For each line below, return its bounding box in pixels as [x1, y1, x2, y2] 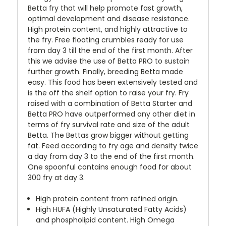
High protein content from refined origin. [36, 194, 179, 204]
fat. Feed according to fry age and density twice [28, 141, 198, 151]
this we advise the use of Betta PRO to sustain [28, 56, 190, 67]
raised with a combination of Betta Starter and [28, 98, 192, 109]
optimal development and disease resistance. [28, 14, 190, 24]
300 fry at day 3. [28, 173, 85, 183]
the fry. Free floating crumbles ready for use [28, 35, 184, 45]
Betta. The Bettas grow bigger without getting [28, 130, 189, 141]
